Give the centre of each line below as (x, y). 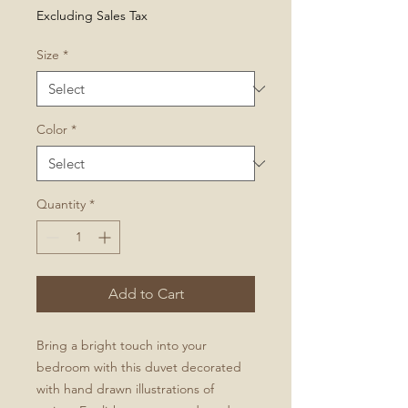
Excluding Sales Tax (92, 15)
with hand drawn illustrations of (125, 389)
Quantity (61, 204)
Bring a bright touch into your (122, 345)
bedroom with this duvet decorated (139, 367)
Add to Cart (146, 294)
